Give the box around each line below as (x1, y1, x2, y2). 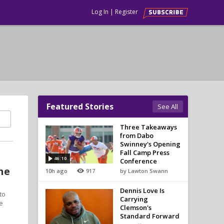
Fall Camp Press (119, 148, 169, 157)
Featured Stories (46, 101, 113, 112)
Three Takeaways (119, 122, 177, 131)
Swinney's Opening (119, 139, 180, 148)
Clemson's (119, 203, 151, 212)
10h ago (45, 167, 67, 174)
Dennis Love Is (119, 186, 164, 195)
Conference (119, 156, 157, 165)
